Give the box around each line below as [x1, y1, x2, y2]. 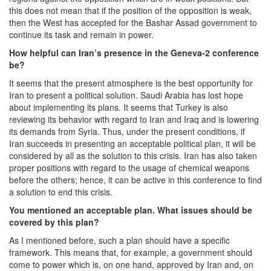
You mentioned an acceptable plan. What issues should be [9, 203, 252, 216]
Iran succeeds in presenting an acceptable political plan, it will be [9, 137, 256, 149]
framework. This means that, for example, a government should [9, 246, 252, 258]
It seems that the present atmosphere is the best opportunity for [9, 76, 253, 89]
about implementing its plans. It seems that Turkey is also [9, 100, 228, 113]
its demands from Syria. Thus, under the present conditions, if [9, 125, 245, 137]
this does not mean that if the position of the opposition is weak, [9, 4, 252, 16]
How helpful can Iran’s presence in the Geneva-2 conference [9, 46, 259, 59]
